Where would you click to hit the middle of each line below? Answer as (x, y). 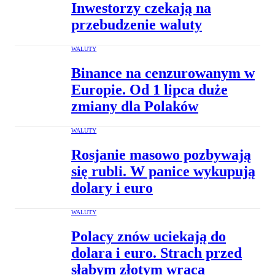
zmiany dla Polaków (135, 107)
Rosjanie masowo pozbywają (161, 154)
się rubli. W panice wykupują (163, 171)
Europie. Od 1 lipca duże (149, 90)
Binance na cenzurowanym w (163, 73)
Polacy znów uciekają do (149, 236)
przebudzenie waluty (137, 25)
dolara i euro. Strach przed (157, 253)
